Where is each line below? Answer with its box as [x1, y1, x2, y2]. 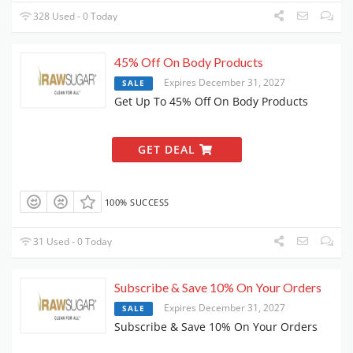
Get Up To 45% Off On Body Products [114, 94, 308, 110]
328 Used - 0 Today [31, 9, 118, 24]
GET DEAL [137, 142, 199, 158]
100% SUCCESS [104, 196, 169, 209]
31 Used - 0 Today [31, 235, 113, 249]
